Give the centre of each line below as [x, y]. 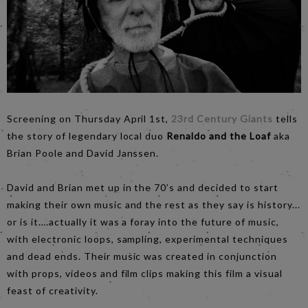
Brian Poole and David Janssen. [83, 153]
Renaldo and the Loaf [219, 135]
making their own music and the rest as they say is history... [154, 204]
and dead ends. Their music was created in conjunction [142, 256]
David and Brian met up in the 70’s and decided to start [143, 187]
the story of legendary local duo [87, 135]
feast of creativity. [53, 290]
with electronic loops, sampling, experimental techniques [147, 239]
